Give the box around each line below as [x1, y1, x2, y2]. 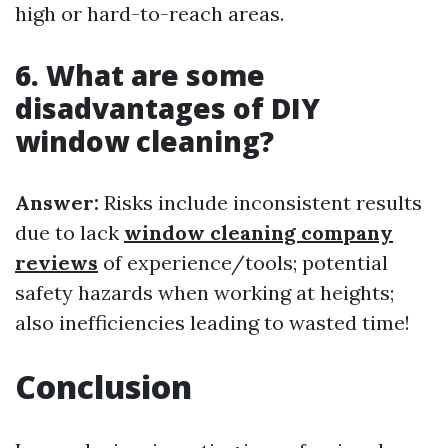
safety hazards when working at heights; [15, 280, 394, 305]
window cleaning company [124, 220, 393, 245]
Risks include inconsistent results [99, 190, 422, 215]
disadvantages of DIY [15, 89, 320, 127]
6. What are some [15, 56, 265, 94]
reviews [15, 250, 98, 275]
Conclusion [15, 365, 192, 408]
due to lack [15, 220, 124, 245]
